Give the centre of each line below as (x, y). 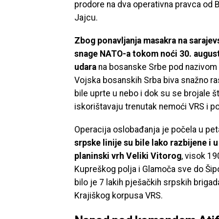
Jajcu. (86, 18)
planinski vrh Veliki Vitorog (128, 156)
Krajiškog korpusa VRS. (119, 196)
